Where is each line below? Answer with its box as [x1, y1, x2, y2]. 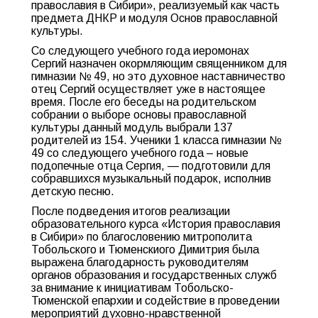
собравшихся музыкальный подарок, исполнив [31, 172, 271, 185]
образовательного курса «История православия [31, 218, 280, 230]
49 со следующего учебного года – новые [31, 147, 248, 159]
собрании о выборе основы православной [31, 109, 246, 121]
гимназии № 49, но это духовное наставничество [31, 70, 285, 82]
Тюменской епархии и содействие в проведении [31, 295, 280, 307]
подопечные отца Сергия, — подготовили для [31, 160, 270, 172]
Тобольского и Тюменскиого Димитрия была [31, 243, 259, 256]
